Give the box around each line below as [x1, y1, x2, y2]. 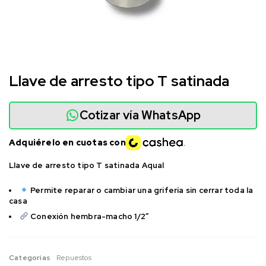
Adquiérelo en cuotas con [9, 137, 126, 148]
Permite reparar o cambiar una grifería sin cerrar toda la [30, 185, 254, 195]
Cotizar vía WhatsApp [79, 107, 201, 123]
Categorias [9, 252, 50, 262]
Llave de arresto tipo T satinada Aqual [9, 160, 164, 170]
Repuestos [56, 252, 91, 262]
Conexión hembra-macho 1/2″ [30, 211, 150, 221]
